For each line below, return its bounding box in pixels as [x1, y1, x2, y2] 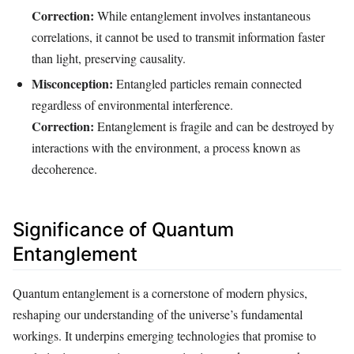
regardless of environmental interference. [32, 96, 233, 113]
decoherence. [32, 160, 97, 177]
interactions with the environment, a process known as [32, 138, 300, 156]
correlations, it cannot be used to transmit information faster [32, 28, 325, 46]
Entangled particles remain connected [113, 74, 302, 92]
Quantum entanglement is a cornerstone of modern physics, [13, 284, 307, 302]
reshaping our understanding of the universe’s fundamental [13, 306, 303, 323]
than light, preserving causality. [32, 50, 186, 67]
